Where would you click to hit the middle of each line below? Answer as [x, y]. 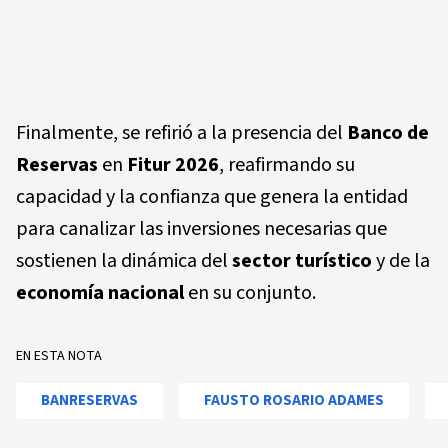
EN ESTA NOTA [59, 355]
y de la [401, 260]
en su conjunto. [250, 292]
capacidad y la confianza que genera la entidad [212, 196]
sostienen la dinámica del [124, 260]
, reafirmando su [287, 164]
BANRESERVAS [89, 400]
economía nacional [100, 292]
